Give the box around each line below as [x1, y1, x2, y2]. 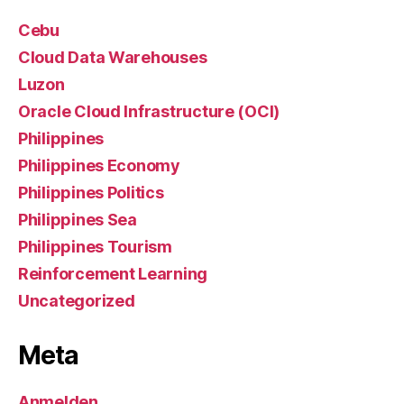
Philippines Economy [18, 155, 180, 175]
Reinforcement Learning [18, 263, 208, 283]
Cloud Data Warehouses [18, 47, 207, 67]
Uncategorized [18, 290, 135, 310]
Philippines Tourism [18, 236, 172, 256]
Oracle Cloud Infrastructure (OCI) [18, 101, 280, 121]
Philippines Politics [18, 182, 164, 202]
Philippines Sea [18, 209, 137, 229]
